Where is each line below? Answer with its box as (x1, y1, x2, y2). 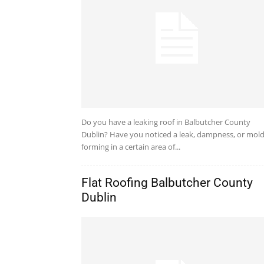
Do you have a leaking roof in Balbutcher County (81, 117, 250, 128)
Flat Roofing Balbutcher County (81, 176, 253, 190)
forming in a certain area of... (81, 141, 180, 153)
